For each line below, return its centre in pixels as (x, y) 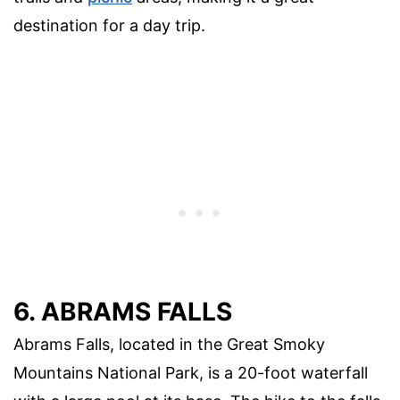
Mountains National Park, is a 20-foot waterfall (191, 372)
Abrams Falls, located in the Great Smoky (169, 344)
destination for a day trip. (109, 25)
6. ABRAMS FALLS (123, 311)
